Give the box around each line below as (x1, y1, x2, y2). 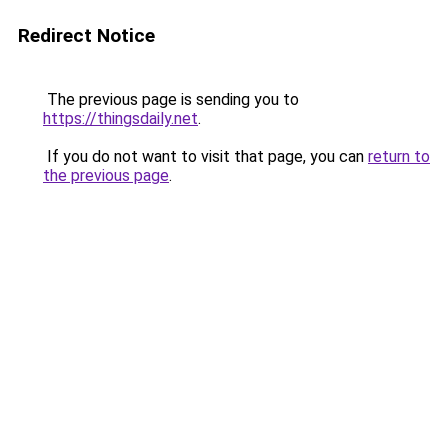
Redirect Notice (18, 24, 155, 47)
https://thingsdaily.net (43, 109, 198, 128)
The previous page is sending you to (43, 90, 299, 109)
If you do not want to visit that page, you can (43, 147, 368, 166)
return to (368, 147, 430, 166)
